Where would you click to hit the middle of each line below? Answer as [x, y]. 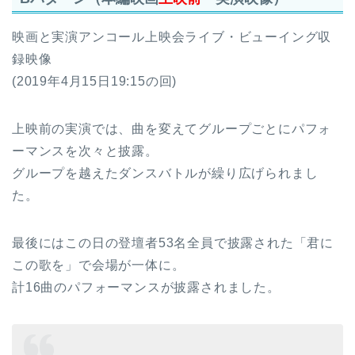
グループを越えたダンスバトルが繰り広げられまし [165, 174]
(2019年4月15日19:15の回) [95, 82]
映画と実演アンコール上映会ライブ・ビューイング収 [172, 37]
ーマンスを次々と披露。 [85, 151]
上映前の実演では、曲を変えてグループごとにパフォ [172, 129]
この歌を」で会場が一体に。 [99, 265]
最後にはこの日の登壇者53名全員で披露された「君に [173, 243]
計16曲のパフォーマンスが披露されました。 [146, 288]
